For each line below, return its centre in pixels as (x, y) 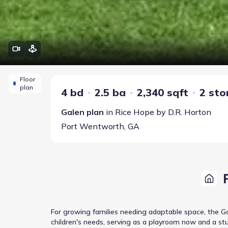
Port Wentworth (93, 126)
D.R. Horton (190, 112)
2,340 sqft (163, 92)
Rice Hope (135, 112)
